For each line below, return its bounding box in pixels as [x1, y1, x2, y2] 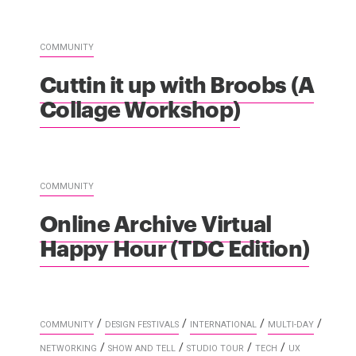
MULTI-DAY [268, 319, 314, 330]
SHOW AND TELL [108, 342, 176, 354]
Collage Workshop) [40, 91, 241, 123]
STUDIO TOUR [187, 342, 244, 354]
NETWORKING [40, 342, 97, 354]
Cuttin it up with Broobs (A [40, 67, 315, 99]
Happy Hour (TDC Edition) [40, 230, 310, 262]
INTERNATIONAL [190, 319, 257, 330]
